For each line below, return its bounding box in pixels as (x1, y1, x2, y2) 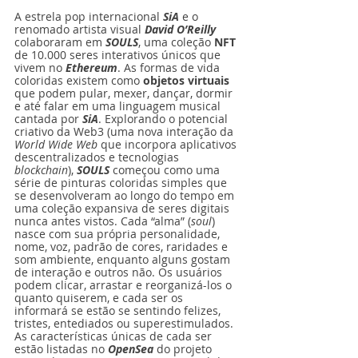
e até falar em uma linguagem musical (14, 98, 224, 113)
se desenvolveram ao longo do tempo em (14, 188, 237, 203)
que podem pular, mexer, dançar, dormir (14, 86, 236, 101)
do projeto (157, 341, 212, 356)
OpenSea (108, 341, 153, 356)
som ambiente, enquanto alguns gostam (14, 252, 233, 267)
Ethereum (66, 60, 117, 75)
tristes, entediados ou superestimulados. (14, 316, 237, 331)
